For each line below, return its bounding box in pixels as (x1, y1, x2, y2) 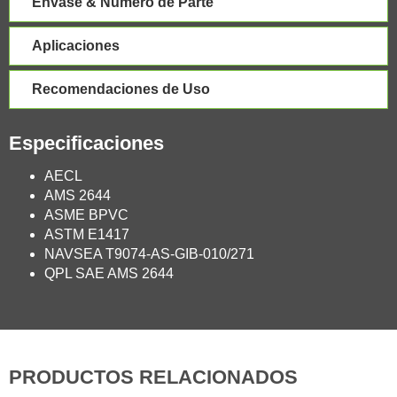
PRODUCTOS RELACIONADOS (9, 365, 298, 388)
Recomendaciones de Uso (32, 81, 210, 97)
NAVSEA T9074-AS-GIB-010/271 (44, 245, 254, 261)
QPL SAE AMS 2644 (44, 265, 174, 281)
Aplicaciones (32, 37, 120, 53)
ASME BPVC (44, 206, 128, 222)
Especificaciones (9, 131, 164, 154)
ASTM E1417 (44, 226, 129, 242)
